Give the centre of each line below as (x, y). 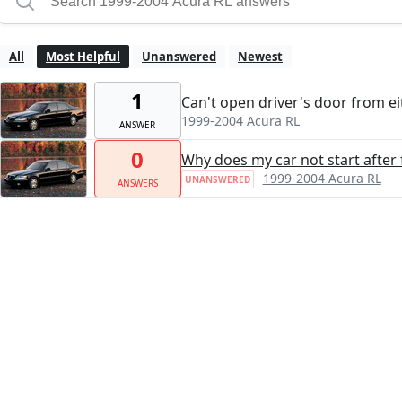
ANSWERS (137, 183)
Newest (260, 57)
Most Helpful (83, 57)
